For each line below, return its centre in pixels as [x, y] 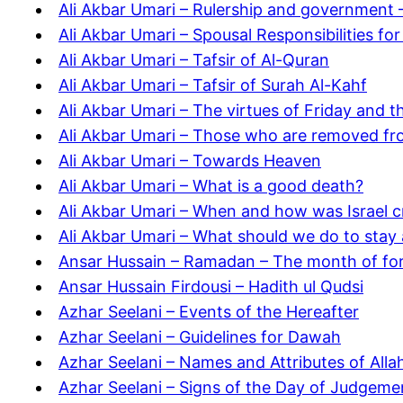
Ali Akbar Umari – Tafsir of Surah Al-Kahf [213, 85]
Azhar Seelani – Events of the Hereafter [209, 312]
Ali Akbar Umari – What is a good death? [211, 186]
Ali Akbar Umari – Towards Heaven [190, 161]
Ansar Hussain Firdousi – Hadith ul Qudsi [211, 287]
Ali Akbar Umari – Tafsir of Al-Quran [194, 60]
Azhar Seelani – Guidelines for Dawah [200, 337]
